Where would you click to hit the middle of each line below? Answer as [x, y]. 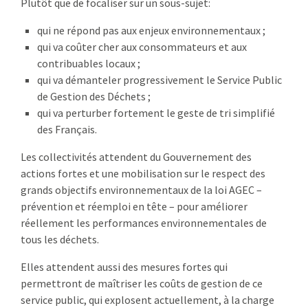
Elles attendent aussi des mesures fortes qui [124, 266]
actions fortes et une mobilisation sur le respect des [143, 173]
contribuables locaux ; [89, 63]
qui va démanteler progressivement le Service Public [159, 79]
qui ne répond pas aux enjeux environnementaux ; [151, 30]
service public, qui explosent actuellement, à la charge [147, 299]
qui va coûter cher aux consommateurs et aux [142, 46]
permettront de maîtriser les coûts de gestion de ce [142, 283]
